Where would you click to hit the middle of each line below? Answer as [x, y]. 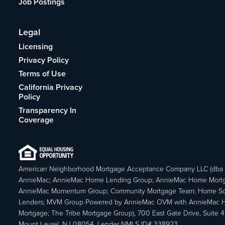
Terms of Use [42, 74]
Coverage [36, 120]
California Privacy [51, 87]
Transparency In [48, 110]
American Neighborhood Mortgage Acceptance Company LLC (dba [121, 169]
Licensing [36, 46]
